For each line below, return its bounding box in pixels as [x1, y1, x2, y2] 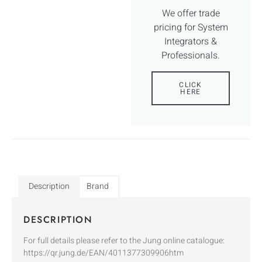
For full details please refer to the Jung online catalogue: [23, 235, 225, 247]
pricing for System [153, 20, 228, 35]
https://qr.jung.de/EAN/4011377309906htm [23, 247, 184, 260]
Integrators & [164, 34, 217, 49]
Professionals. [161, 48, 220, 63]
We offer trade [161, 6, 220, 20]
